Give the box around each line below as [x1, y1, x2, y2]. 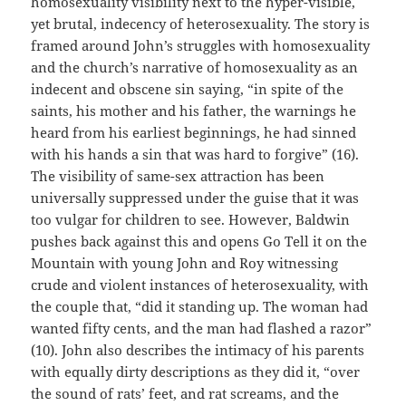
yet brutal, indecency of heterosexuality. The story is [31, 14, 371, 34]
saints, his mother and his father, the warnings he [31, 101, 357, 121]
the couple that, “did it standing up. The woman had [31, 297, 369, 316]
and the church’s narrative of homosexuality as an [31, 58, 359, 77]
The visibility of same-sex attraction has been [31, 167, 325, 186]
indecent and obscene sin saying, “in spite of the [31, 80, 344, 99]
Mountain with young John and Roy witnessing [31, 254, 339, 273]
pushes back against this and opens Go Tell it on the [31, 232, 368, 251]
